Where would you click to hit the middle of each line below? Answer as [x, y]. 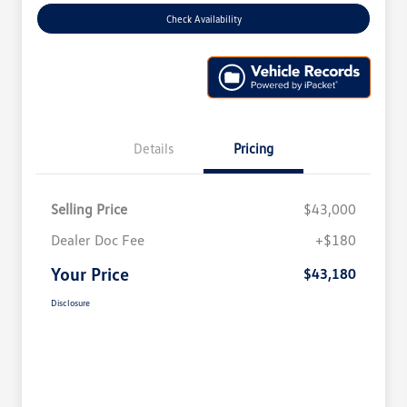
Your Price [90, 273]
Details [154, 148]
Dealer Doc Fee [98, 239]
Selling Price [89, 208]
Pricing [253, 148]
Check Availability [203, 19]
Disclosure [70, 302]
